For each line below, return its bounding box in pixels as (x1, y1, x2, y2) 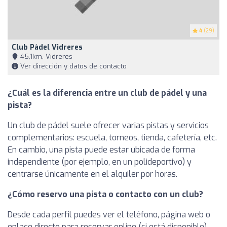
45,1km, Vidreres (18, 52, 72, 61)
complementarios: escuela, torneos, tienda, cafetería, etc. (8, 132, 217, 143)
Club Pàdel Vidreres (12, 43, 83, 53)
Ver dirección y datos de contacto (18, 62, 127, 71)
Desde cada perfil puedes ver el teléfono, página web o (8, 209, 210, 220)
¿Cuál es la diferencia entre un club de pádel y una (8, 88, 207, 99)
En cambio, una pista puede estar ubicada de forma (8, 144, 195, 156)
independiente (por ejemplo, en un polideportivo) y (8, 157, 192, 168)
